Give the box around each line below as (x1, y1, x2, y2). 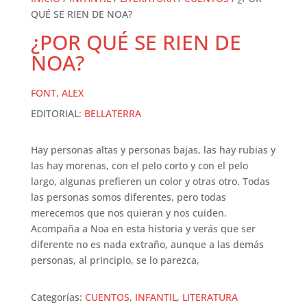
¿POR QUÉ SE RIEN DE (30, 28, 241, 57)
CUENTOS (84, 291, 130, 304)
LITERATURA (182, 291, 238, 304)
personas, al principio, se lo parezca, (30, 254, 199, 267)
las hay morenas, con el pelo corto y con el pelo (30, 159, 248, 173)
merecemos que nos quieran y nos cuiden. (30, 206, 227, 220)
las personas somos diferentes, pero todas (30, 191, 226, 204)
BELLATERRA (84, 107, 141, 121)
